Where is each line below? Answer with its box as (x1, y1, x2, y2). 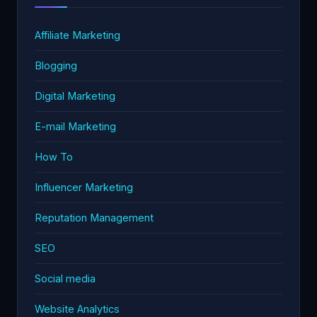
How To (35, 150, 73, 163)
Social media (35, 272, 96, 284)
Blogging (35, 59, 77, 71)
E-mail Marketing (35, 120, 116, 132)
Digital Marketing (35, 89, 115, 102)
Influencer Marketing (35, 180, 133, 193)
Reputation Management (35, 211, 154, 224)
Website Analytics (35, 302, 120, 315)
